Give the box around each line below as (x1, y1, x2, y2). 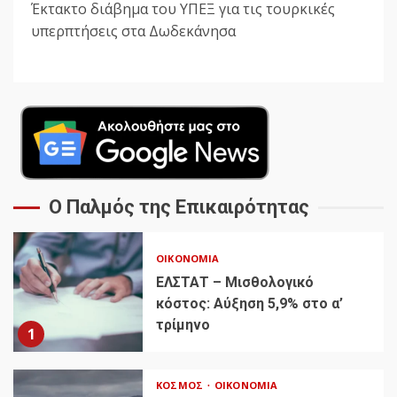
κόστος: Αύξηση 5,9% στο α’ (156, 295, 344, 313)
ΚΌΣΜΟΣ (156, 378, 206, 393)
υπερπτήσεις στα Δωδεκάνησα (31, 21, 236, 42)
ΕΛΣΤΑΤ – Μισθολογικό (156, 274, 315, 292)
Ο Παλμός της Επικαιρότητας (49, 196, 309, 219)
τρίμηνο (156, 316, 211, 334)
